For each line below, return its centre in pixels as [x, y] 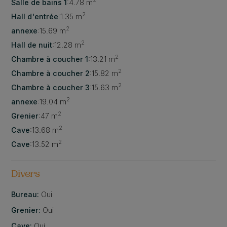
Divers [26, 175]
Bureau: [26, 194]
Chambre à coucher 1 [50, 59]
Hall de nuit [32, 45]
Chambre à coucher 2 [51, 73]
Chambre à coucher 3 [51, 87]
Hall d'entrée [35, 16]
